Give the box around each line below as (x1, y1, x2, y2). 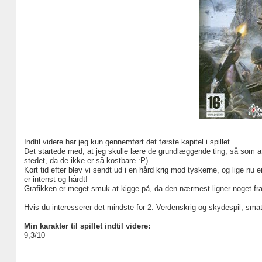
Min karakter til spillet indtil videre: (23, 222, 150, 230)
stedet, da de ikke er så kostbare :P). (23, 156, 150, 165)
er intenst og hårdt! (23, 175, 88, 184)
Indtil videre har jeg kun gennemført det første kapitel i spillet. (23, 137, 232, 146)
